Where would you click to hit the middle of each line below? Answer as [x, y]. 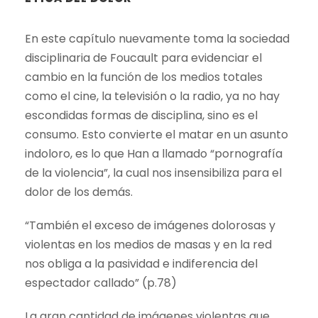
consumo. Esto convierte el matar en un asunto [157, 134]
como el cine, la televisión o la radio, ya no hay [152, 96]
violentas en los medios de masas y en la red [148, 244]
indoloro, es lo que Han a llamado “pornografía [154, 153]
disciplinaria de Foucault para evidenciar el [143, 57]
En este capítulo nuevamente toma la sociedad [157, 38]
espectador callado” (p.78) [101, 283]
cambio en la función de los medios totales [144, 77]
